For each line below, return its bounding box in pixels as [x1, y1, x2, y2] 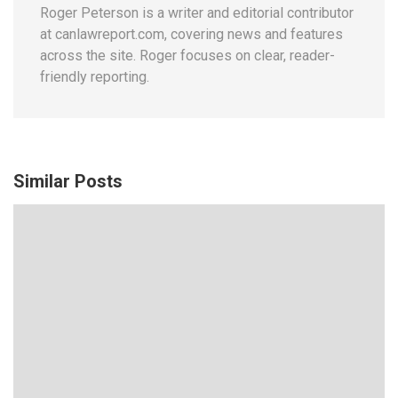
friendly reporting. [40, 68, 149, 85]
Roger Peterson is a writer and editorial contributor [40, 4, 354, 21]
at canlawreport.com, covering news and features [40, 25, 343, 43]
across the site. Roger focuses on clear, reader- [40, 46, 335, 64]
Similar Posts [13, 170, 123, 192]
